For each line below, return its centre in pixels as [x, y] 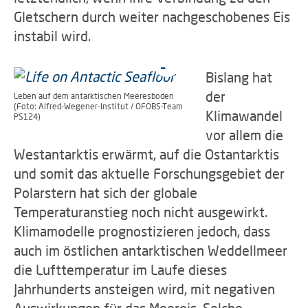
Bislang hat [239, 77]
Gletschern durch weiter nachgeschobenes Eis [152, 16]
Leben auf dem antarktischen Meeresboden [94, 96]
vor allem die [244, 135]
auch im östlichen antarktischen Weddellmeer [151, 250]
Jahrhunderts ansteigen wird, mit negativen [144, 289]
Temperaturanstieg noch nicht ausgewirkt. [141, 212]
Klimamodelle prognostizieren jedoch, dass [142, 231]
